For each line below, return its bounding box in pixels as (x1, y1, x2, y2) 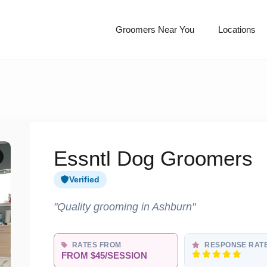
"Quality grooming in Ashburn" (54, 200, 195, 213)
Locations (218, 24, 256, 35)
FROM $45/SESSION (61, 251, 147, 261)
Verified (69, 175, 100, 185)
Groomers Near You (115, 24, 194, 35)
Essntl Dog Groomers (54, 147, 253, 170)
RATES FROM (70, 241, 122, 249)
